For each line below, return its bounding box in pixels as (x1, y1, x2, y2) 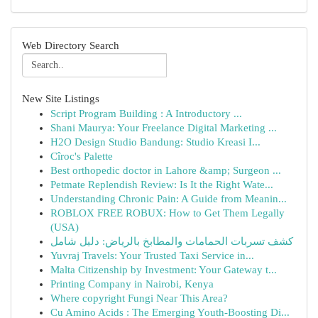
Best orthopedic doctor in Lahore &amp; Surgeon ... (50, 165, 281, 176)
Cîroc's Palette (50, 150, 113, 162)
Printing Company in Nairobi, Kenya (50, 278, 214, 290)
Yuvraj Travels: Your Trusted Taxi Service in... (50, 250, 254, 261)
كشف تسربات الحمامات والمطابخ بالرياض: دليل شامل (50, 236, 293, 247)
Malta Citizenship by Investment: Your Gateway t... (50, 264, 277, 275)
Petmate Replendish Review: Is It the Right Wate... (50, 179, 273, 190)
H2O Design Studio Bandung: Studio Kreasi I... (50, 136, 261, 148)
